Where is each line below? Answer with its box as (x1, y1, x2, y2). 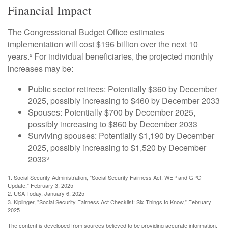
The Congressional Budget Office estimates (8, 26, 164, 38)
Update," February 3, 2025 (8, 181, 73, 189)
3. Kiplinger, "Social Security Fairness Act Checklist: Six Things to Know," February (8, 197, 211, 206)
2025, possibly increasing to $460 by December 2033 (28, 95, 220, 106)
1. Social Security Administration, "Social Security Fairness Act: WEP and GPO (8, 173, 202, 181)
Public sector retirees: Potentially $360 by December (28, 83, 217, 95)
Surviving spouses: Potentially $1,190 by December (28, 130, 214, 141)
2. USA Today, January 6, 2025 (8, 189, 84, 197)
